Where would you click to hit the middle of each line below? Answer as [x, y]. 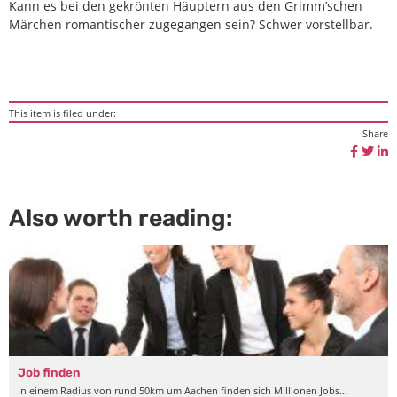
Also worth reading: [121, 218]
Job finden [49, 373]
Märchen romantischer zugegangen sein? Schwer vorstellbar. [191, 25]
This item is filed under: [62, 113]
